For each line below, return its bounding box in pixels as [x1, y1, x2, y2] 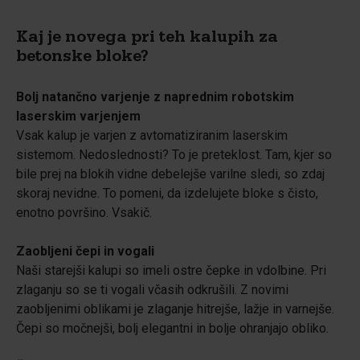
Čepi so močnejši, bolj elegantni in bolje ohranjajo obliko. [16, 321, 329, 336]
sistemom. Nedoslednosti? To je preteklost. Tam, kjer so [16, 147, 332, 162]
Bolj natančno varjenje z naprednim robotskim [16, 89, 294, 104]
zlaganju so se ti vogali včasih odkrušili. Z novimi [16, 282, 288, 297]
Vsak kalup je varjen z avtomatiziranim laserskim [16, 128, 288, 143]
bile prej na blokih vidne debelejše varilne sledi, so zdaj [16, 166, 325, 182]
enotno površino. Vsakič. [16, 205, 152, 220]
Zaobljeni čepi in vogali [16, 243, 154, 259]
